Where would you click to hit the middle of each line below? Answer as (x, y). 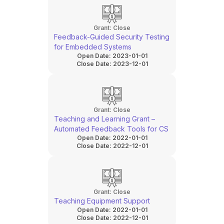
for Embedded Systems (93, 47)
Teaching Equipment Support (102, 201)
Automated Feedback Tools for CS (111, 129)
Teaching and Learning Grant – (104, 119)
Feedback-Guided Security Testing (112, 37)
